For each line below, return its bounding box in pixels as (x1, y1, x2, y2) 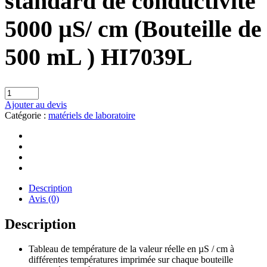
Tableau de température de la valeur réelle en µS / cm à (29, 244, 234, 254)
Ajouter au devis (5, 99, 67, 110)
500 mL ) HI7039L (5, 43, 193, 70)
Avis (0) (29, 193, 59, 204)
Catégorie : (5, 110, 48, 120)
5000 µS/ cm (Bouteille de (5, 15, 262, 42)
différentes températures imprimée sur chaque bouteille (29, 254, 233, 265)
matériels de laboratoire (48, 110, 135, 120)
